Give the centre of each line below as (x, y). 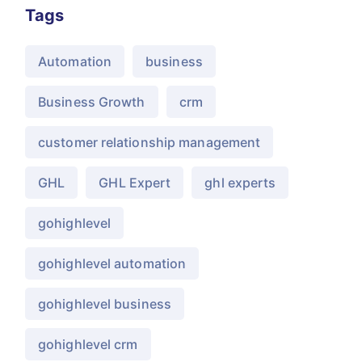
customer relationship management (149, 142)
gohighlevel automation (112, 263)
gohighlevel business (105, 304)
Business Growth (92, 102)
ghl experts (240, 183)
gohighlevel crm (88, 344)
